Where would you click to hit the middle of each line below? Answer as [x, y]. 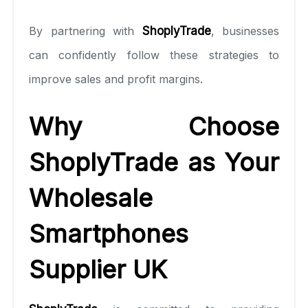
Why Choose [154, 126]
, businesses [245, 31]
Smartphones [109, 233]
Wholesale [91, 198]
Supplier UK [98, 269]
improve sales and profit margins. [116, 79]
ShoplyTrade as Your [154, 162]
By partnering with [86, 31]
